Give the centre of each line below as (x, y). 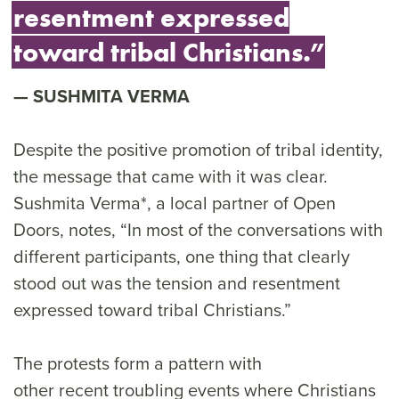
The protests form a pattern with (138, 363)
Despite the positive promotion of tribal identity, (198, 149)
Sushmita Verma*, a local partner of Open (175, 203)
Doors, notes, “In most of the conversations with (198, 229)
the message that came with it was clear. (171, 176)
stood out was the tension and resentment (177, 283)
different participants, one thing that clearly (182, 256)
